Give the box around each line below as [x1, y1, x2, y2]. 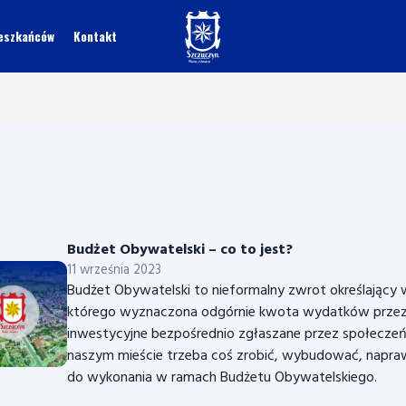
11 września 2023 [67, 260, 161, 281]
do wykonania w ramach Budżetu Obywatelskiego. [67, 366, 377, 390]
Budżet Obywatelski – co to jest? [67, 238, 293, 262]
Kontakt [72, 27, 117, 45]
